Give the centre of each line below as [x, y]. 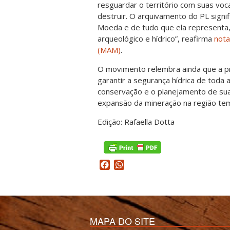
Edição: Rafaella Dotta [136, 121]
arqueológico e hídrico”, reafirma [156, 38]
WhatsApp [144, 165]
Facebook [128, 165]
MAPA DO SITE [122, 221]
